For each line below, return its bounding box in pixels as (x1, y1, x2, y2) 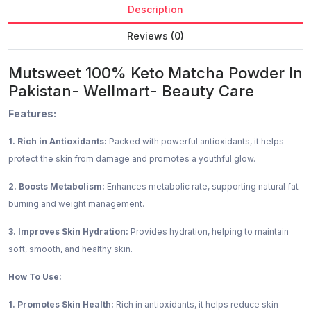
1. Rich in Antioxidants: (8, 136, 109, 147)
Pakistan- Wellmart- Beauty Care (8, 82, 254, 101)
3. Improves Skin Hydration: (8, 226, 128, 237)
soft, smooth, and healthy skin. (8, 244, 133, 255)
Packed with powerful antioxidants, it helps (109, 136, 284, 147)
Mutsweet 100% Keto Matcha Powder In (8, 64, 303, 83)
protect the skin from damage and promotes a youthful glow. (8, 153, 255, 165)
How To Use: (8, 271, 62, 283)
